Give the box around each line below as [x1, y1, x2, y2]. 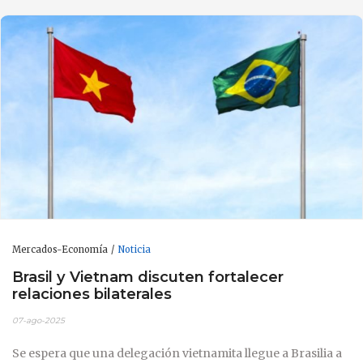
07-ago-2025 [12, 315, 65, 327]
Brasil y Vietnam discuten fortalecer [12, 267, 284, 286]
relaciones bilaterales [12, 284, 172, 303]
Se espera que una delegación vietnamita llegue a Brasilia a [12, 346, 342, 361]
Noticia [117, 244, 151, 256]
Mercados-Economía [12, 244, 108, 256]
